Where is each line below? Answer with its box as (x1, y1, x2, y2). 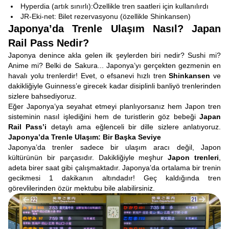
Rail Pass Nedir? (8, 37, 89, 49)
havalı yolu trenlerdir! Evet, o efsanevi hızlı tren (8, 72, 169, 80)
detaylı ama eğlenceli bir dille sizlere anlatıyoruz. (47, 123, 221, 131)
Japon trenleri (168, 153, 219, 162)
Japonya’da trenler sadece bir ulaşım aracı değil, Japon (8, 143, 221, 151)
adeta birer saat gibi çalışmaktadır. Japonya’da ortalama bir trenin (8, 164, 221, 172)
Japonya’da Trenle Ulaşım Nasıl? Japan (8, 23, 221, 34)
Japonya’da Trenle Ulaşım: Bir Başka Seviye (8, 133, 161, 141)
